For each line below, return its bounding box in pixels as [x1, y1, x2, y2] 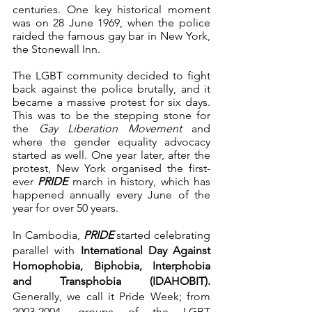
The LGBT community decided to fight [13, 68, 210, 82]
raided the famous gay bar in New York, [13, 29, 210, 42]
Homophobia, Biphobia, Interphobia [13, 258, 210, 272]
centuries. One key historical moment [13, 2, 210, 16]
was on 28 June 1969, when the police [13, 15, 210, 29]
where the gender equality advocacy [13, 134, 210, 148]
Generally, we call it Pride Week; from [13, 289, 210, 303]
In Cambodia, [13, 228, 84, 242]
